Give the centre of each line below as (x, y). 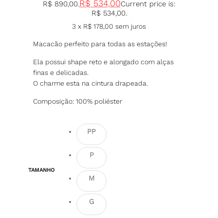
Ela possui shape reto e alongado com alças (103, 62)
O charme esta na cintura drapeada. (91, 83)
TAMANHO (41, 170)
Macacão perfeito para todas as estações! (100, 44)
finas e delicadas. (61, 73)
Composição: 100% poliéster (78, 101)
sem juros (130, 26)
